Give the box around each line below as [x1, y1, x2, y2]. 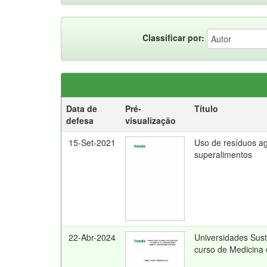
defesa [66, 114, 94, 126]
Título [194, 103, 218, 114]
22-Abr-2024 [69, 231, 116, 243]
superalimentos [194, 148, 252, 160]
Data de [66, 103, 97, 114]
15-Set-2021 [69, 136, 116, 148]
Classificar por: [142, 31, 204, 44]
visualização [125, 114, 176, 126]
